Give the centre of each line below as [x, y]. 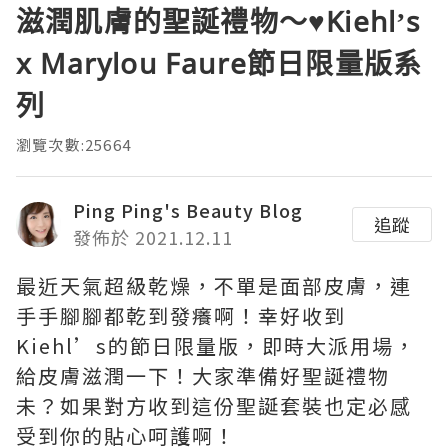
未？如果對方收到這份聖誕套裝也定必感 [214, 406]
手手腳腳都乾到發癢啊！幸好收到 [181, 316]
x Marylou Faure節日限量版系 [219, 63]
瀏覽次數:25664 [73, 145]
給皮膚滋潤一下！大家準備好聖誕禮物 [203, 376]
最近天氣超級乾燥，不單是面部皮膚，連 [214, 286]
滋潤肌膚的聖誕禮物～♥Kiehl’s [218, 21]
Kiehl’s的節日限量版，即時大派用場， [216, 346]
